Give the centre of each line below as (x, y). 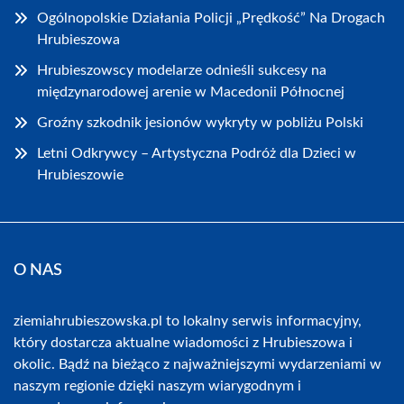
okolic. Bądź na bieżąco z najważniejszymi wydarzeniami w (197, 365)
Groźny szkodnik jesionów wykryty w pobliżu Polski (200, 123)
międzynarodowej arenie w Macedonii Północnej (191, 92)
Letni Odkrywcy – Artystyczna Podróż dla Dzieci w (197, 154)
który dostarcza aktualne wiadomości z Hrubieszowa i (183, 343)
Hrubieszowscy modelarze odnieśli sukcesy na (182, 71)
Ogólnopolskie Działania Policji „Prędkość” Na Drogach (211, 18)
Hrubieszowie (80, 175)
